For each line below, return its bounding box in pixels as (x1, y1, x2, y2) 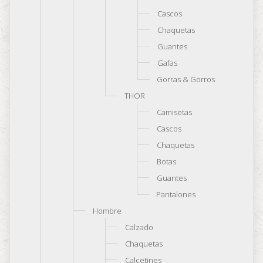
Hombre (93, 205, 122, 216)
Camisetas (157, 107, 192, 117)
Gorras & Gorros (157, 74, 215, 85)
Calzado (125, 222, 153, 232)
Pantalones (156, 189, 195, 200)
